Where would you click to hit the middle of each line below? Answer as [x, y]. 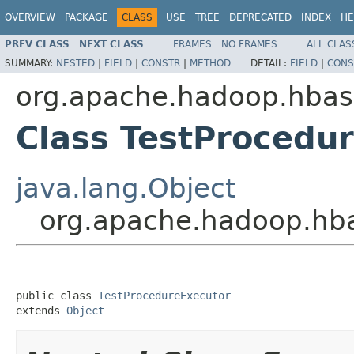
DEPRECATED [260, 17]
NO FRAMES [249, 44]
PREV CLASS [37, 44]
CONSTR [161, 63]
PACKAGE [87, 17]
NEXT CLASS [111, 44]
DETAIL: [270, 63]
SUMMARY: [30, 63]
